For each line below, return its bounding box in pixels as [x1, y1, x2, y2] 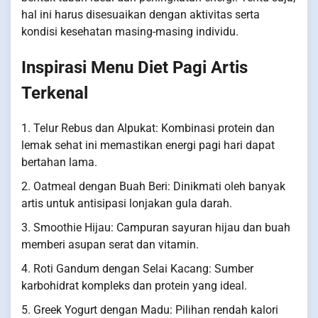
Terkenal [21, 82, 88, 103]
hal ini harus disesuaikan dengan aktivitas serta [21, 7, 260, 21]
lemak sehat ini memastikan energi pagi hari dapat [21, 138, 275, 152]
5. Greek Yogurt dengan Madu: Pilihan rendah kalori [21, 302, 278, 317]
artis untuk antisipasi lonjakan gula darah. [21, 196, 232, 210]
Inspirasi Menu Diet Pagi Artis [21, 57, 248, 77]
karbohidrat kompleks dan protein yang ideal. [21, 278, 247, 292]
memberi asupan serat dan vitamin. [21, 237, 199, 251]
